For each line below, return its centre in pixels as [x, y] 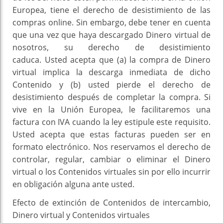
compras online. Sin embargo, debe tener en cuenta [111, 23]
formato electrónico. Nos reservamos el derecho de [111, 147]
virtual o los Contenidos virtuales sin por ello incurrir [111, 172]
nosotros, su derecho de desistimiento [111, 48]
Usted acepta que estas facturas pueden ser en [111, 135]
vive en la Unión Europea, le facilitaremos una [111, 110]
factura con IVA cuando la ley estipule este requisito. [111, 122]
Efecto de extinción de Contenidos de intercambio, [111, 203]
